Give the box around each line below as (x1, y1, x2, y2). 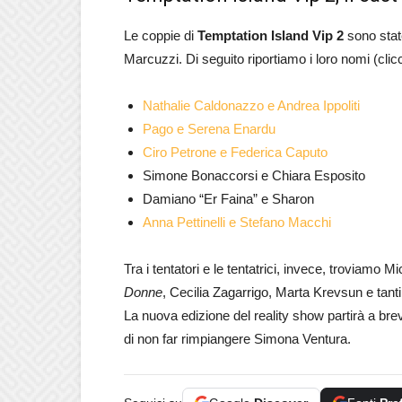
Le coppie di (124, 28, 197, 43)
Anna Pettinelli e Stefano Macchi (143, 214, 331, 230)
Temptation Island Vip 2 (197, 28, 344, 43)
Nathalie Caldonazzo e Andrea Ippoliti (143, 98, 360, 113)
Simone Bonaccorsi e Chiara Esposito (143, 168, 365, 183)
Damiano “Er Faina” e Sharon (143, 191, 314, 206)
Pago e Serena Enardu (143, 121, 275, 136)
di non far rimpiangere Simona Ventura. (124, 331, 351, 346)
